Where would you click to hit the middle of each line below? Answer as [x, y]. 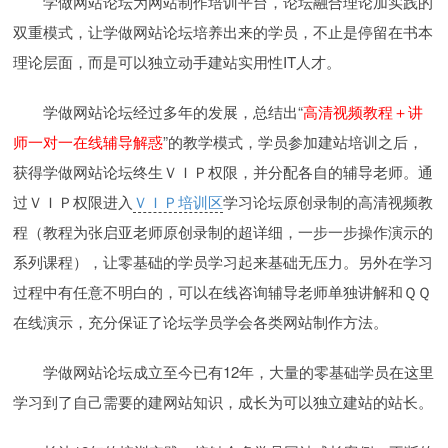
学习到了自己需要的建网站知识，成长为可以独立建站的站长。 [223, 401]
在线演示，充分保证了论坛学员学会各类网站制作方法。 [201, 321]
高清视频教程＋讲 [363, 111]
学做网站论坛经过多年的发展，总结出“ [173, 111]
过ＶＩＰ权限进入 [73, 201]
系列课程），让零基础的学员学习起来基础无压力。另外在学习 [223, 261]
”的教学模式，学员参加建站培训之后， [293, 141]
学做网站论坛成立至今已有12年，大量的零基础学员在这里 [239, 371]
